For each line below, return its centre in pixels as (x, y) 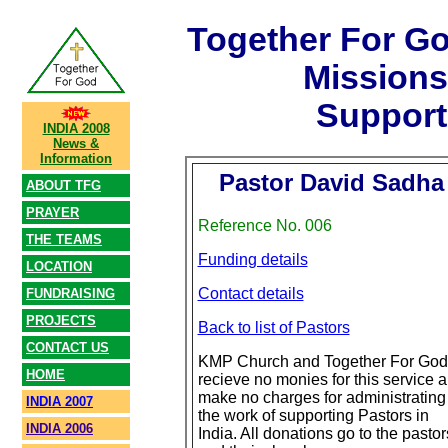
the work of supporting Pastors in (313, 416)
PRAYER (52, 212)
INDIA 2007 (59, 401)
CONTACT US (67, 347)
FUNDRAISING (70, 293)
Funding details (252, 260)
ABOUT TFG (63, 185)
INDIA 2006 (59, 428)
